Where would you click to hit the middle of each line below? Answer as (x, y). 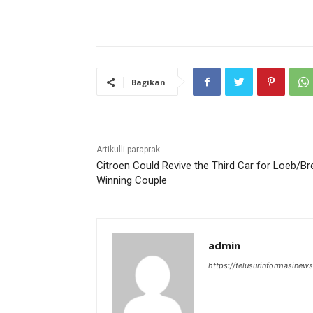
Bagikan (148, 82)
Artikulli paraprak (128, 149)
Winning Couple (132, 180)
